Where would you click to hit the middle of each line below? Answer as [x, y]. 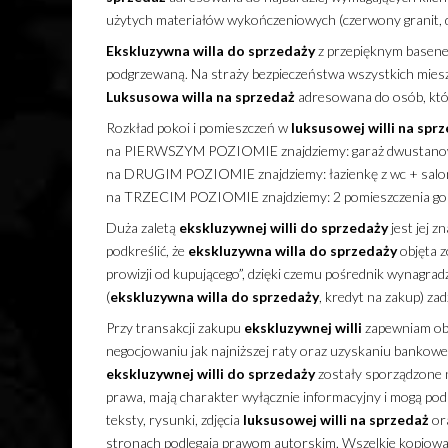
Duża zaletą [142, 228]
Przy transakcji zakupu [174, 328]
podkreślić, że [146, 251]
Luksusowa [142, 97]
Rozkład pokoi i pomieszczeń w [198, 128]
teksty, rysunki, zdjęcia [174, 420]
